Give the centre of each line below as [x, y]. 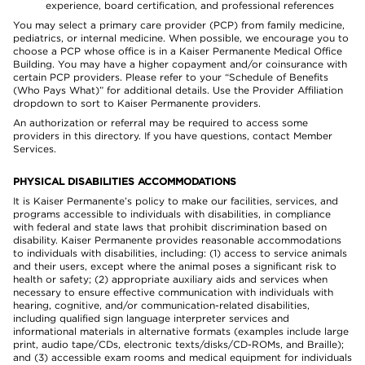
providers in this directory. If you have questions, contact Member [173, 136]
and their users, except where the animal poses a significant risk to [175, 266]
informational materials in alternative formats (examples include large [181, 331]
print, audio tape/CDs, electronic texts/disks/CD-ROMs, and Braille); [178, 344]
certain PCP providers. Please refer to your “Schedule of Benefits [171, 77]
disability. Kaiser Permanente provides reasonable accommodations [177, 240]
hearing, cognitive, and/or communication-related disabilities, [161, 305]
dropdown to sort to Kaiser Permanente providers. [137, 103]
